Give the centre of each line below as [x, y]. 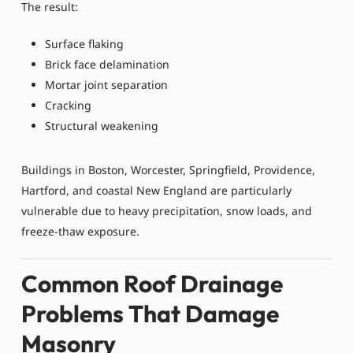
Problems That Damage [150, 314]
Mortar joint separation [106, 84]
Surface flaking [84, 43]
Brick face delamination [107, 64]
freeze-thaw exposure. [80, 231]
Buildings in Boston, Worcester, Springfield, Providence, [168, 169]
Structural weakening [101, 125]
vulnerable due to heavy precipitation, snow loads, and [166, 210]
